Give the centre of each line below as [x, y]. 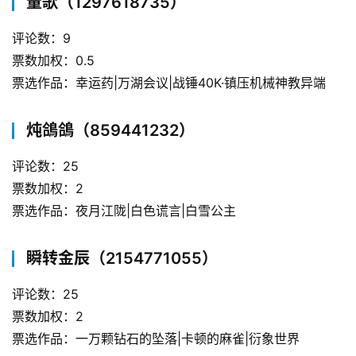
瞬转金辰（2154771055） [122, 258]
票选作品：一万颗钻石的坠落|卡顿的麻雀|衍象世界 [156, 338]
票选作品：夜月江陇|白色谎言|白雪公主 [124, 210]
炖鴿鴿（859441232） [110, 130]
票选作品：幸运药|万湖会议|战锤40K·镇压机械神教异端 [169, 82]
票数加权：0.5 [53, 60]
